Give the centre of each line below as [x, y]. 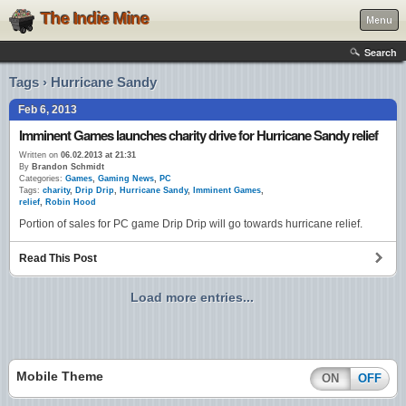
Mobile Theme [60, 377]
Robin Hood [71, 202]
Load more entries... [192, 298]
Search [381, 52]
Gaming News [126, 179]
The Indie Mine [95, 19]
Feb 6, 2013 [48, 110]
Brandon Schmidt [67, 167]
